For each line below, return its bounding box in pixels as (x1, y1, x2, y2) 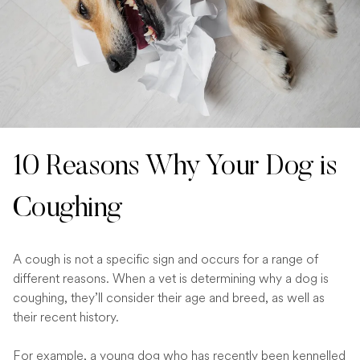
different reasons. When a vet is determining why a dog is (13, 268, 329, 288)
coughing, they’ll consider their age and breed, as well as (13, 288, 325, 307)
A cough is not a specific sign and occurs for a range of (13, 249, 318, 268)
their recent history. (13, 307, 119, 326)
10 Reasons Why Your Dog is (13, 153, 338, 182)
